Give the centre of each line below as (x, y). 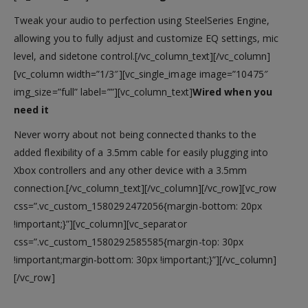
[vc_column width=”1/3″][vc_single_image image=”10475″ (141, 74)
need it (32, 109)
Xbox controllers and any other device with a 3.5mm (131, 170)
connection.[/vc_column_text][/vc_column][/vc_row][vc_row (145, 188)
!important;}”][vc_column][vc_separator (100, 223)
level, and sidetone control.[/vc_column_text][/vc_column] (142, 56)
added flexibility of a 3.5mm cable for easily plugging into (141, 152)
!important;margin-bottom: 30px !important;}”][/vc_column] (145, 259)
